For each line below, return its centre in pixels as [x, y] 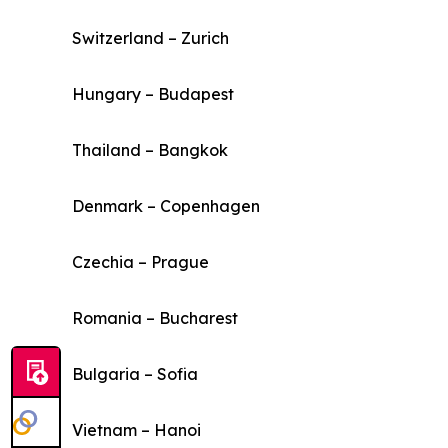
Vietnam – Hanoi [136, 430]
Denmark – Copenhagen [166, 206]
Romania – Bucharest [155, 318]
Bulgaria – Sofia [135, 374]
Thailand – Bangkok [150, 150]
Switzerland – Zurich [150, 38]
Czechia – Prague [140, 262]
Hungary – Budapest [153, 94]
